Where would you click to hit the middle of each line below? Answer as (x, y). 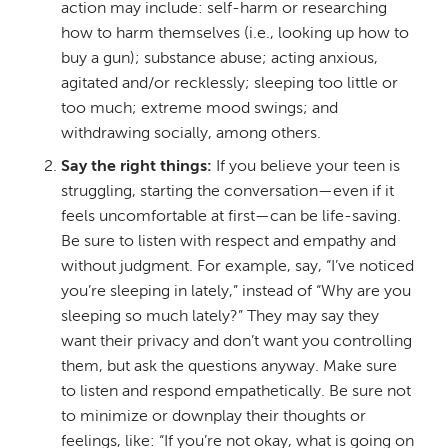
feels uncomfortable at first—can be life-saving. (230, 217)
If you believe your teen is (305, 167)
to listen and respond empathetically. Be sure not (235, 392)
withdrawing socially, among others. (190, 134)
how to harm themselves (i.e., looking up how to (234, 34)
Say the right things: (136, 167)
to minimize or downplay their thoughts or (213, 417)
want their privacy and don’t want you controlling (236, 342)
